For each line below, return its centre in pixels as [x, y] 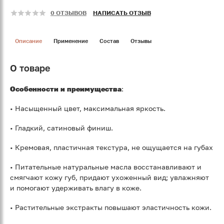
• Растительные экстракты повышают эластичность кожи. [111, 207]
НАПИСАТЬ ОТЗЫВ [122, 12]
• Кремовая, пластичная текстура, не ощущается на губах [111, 147]
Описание [28, 41]
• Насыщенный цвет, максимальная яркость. [88, 108]
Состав [109, 41]
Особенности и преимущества [66, 89]
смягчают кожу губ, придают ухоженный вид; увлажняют [109, 177]
